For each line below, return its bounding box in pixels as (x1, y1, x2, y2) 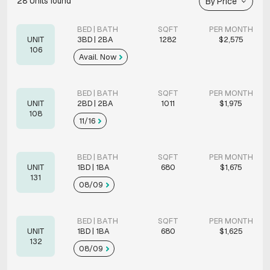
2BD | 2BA (77, 98, 114, 108)
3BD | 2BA (77, 34, 114, 45)
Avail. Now (79, 51, 118, 62)
